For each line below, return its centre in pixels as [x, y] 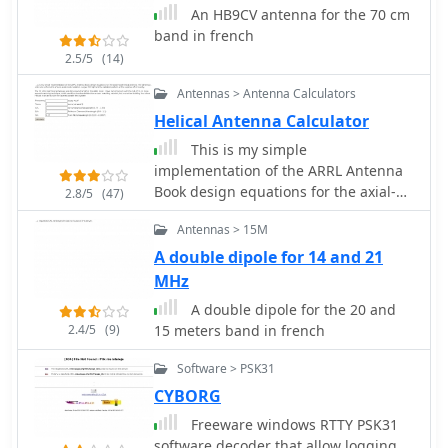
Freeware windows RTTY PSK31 [292, 424]
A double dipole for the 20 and [291, 309]
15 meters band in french [239, 330]
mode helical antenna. [229, 212]
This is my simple [247, 149]
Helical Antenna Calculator [261, 120]
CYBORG [187, 395]
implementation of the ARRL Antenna [278, 170]
